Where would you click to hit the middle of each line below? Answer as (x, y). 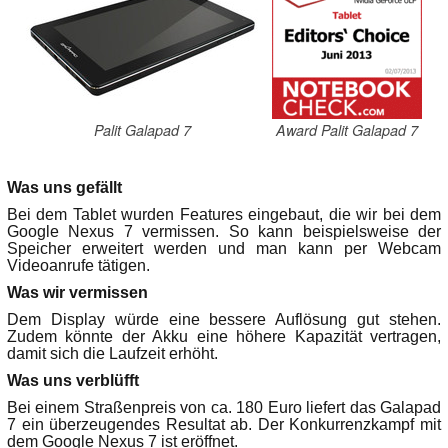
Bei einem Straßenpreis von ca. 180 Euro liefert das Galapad (224, 408)
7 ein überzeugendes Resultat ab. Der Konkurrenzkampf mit (224, 425)
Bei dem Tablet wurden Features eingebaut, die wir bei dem (224, 215)
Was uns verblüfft (73, 381)
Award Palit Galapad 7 (347, 130)
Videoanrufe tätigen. (78, 266)
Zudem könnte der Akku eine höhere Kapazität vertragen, (224, 337)
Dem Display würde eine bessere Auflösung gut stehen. (224, 320)
